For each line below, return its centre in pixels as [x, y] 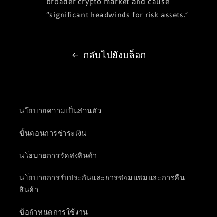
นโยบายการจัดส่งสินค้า [58, 155]
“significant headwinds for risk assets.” [117, 15]
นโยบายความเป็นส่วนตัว [61, 111]
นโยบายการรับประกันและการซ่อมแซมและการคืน [102, 178]
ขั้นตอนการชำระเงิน [53, 133]
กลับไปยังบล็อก [115, 54]
